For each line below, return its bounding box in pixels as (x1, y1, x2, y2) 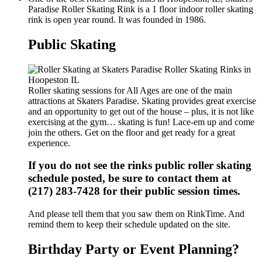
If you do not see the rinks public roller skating (28, 159, 251, 172)
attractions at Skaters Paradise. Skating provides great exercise (28, 95, 256, 106)
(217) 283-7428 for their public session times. (28, 185, 240, 198)
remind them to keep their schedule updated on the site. (28, 219, 230, 230)
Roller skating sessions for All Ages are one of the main (28, 85, 232, 95)
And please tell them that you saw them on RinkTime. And (28, 209, 244, 219)
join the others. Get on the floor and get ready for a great (28, 127, 235, 137)
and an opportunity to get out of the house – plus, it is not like (28, 106, 254, 116)
